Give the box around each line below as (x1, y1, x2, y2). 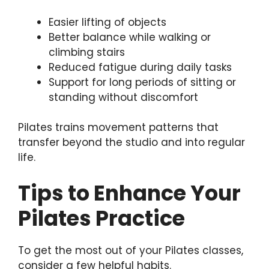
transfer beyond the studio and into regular (18, 135, 245, 150)
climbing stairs (49, 44, 125, 59)
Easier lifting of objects (49, 14, 166, 29)
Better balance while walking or (49, 29, 211, 44)
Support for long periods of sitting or (49, 74, 236, 89)
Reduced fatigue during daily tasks (49, 59, 232, 74)
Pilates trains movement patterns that (18, 120, 219, 135)
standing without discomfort (49, 89, 198, 104)
